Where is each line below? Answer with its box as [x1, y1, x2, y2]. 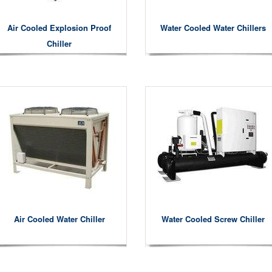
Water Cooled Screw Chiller [161, 213, 265, 225]
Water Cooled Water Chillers [160, 22, 266, 33]
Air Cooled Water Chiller [13, 213, 105, 225]
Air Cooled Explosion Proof [7, 22, 111, 33]
